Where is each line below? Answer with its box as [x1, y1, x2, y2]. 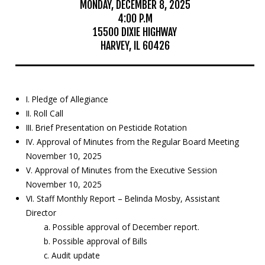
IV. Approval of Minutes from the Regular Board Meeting [26, 136, 240, 148]
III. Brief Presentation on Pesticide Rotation [26, 122, 188, 134]
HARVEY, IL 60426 [100, 39, 170, 53]
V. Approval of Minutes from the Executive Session [26, 164, 218, 176]
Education [13, 19, 53, 31]
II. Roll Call [26, 108, 64, 119]
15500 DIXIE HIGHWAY [93, 25, 177, 39]
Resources [13, 44, 54, 56]
